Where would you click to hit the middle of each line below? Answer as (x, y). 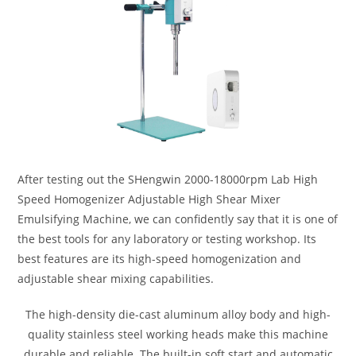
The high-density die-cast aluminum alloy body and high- (178, 314)
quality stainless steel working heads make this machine (178, 334)
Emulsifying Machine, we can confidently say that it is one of (178, 219)
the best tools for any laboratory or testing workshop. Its (167, 238)
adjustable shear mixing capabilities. (116, 278)
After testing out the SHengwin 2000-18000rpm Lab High (168, 179)
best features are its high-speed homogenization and (160, 258)
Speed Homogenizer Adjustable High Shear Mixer (149, 199)
